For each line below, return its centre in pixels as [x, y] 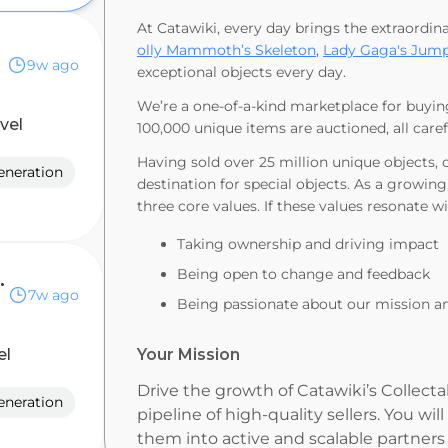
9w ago [53, 65]
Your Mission [188, 354]
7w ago [53, 295]
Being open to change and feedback [303, 274]
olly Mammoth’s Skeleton [226, 50]
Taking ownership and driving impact [310, 244]
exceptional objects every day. [241, 72]
